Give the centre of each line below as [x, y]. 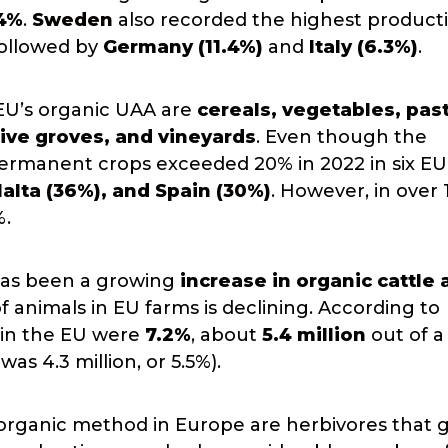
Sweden [72, 20]
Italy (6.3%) [363, 47]
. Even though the [341, 137]
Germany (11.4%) [183, 47]
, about [226, 335]
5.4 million [314, 335]
